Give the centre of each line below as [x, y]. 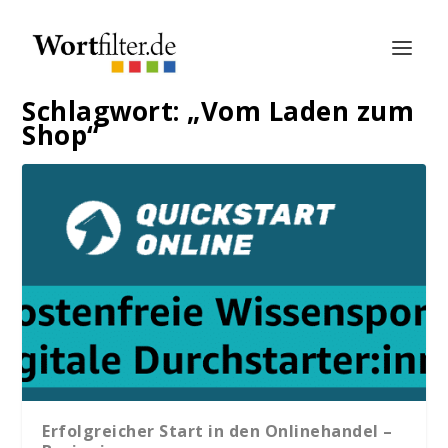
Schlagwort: [105, 111]
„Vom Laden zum [301, 111]
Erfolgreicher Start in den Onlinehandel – [217, 431]
